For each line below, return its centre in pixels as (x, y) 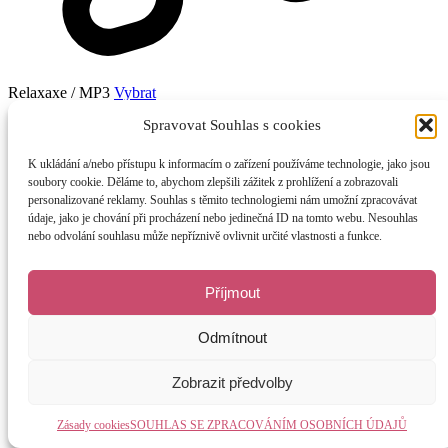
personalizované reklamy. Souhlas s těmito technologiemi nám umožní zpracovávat (222, 200)
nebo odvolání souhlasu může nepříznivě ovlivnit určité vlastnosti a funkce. (205, 236)
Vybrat (135, 92)
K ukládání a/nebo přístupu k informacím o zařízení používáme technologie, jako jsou (229, 164)
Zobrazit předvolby (232, 382)
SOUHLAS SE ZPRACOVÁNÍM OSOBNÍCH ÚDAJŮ (268, 425)
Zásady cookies (93, 425)
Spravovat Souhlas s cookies (232, 124)
